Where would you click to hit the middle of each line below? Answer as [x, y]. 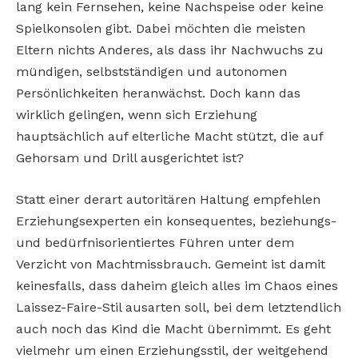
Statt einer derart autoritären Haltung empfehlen [168, 199]
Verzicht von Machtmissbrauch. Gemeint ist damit [171, 264]
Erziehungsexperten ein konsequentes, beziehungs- [176, 221]
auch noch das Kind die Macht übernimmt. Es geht [173, 328]
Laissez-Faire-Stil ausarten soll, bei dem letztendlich [179, 307]
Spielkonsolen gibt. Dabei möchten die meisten [161, 29]
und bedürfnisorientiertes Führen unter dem [155, 242]
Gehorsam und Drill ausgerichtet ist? [130, 158]
